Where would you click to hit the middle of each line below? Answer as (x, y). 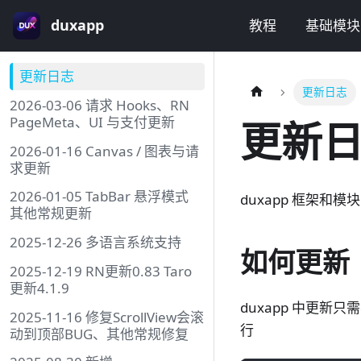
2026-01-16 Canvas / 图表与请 (104, 151)
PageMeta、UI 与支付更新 (92, 122)
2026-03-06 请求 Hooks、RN (100, 105)
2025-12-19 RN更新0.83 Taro (101, 271)
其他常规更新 (51, 214)
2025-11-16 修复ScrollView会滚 (107, 317)
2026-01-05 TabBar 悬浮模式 (99, 197)
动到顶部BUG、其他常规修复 (99, 334)
